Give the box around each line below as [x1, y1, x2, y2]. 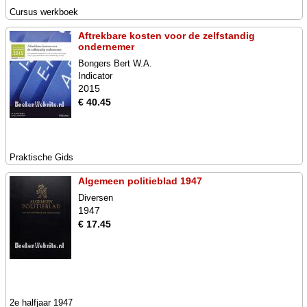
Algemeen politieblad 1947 [78, 175, 202, 186]
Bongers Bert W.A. [78, 58, 152, 69]
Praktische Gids [10, 152, 73, 162]
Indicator [78, 71, 112, 81]
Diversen [78, 193, 113, 203]
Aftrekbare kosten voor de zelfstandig [78, 30, 255, 41]
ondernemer [78, 41, 134, 52]
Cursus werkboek [10, 7, 78, 17]
